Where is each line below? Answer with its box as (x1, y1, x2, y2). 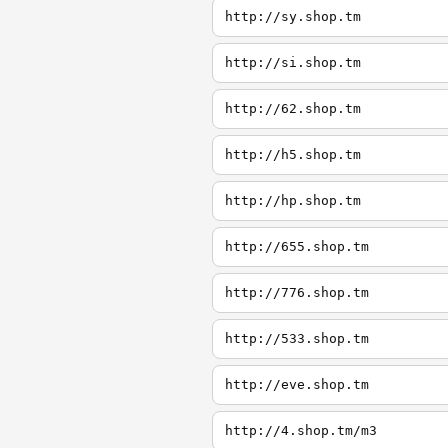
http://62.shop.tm (225, 101, 361, 116)
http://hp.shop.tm (225, 193, 361, 208)
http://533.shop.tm (225, 331, 369, 346)
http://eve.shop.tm (225, 377, 369, 392)
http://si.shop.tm (225, 55, 361, 70)
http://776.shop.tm (225, 285, 369, 300)
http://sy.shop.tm (225, 9, 361, 24)
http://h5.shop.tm (225, 147, 361, 162)
